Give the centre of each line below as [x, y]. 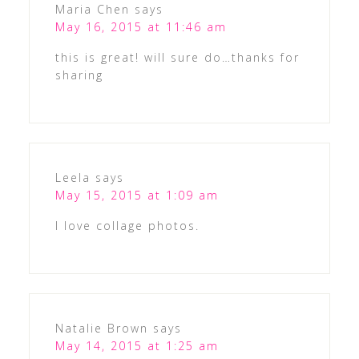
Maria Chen [92, 10]
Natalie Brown [101, 329]
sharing [79, 75]
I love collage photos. [127, 226]
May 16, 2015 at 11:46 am [141, 27]
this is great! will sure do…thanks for [177, 58]
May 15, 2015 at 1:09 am [137, 196]
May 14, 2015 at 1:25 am [137, 346]
